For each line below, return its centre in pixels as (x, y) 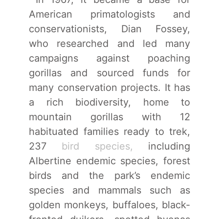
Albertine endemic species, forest (109, 161)
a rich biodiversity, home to (109, 102)
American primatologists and (109, 14)
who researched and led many (109, 43)
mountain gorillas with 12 (109, 117)
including (162, 146)
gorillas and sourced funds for (109, 73)
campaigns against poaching (109, 58)
